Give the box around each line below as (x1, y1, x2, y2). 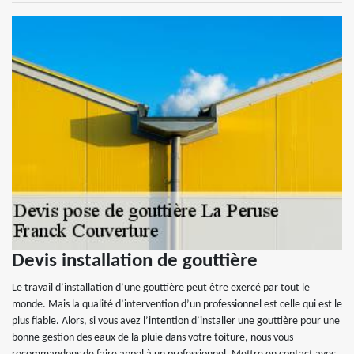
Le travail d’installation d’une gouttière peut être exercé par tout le (12, 281, 310, 294)
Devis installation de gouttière (12, 250, 258, 271)
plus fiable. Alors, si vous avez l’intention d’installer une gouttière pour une (12, 314, 340, 327)
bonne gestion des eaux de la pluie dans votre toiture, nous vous (12, 331, 293, 344)
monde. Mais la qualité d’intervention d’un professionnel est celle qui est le (12, 298, 342, 311)
